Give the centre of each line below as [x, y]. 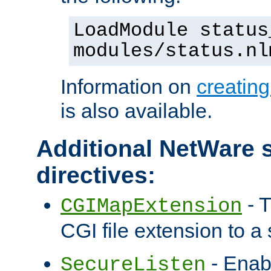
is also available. [136, 111]
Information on [129, 87]
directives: [96, 175]
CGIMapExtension [151, 207]
